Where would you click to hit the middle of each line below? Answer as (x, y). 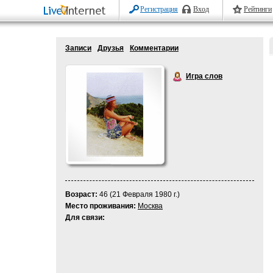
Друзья (111, 48)
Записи (78, 48)
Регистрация (159, 9)
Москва (150, 206)
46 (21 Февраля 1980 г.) (139, 194)
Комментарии (154, 48)
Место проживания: (101, 206)
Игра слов (204, 76)
